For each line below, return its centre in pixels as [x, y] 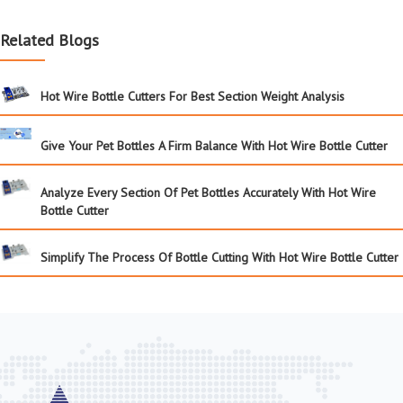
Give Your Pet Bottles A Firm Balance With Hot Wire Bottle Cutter [214, 145]
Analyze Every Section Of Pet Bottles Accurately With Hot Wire [208, 192]
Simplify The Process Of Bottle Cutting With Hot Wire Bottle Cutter [219, 257]
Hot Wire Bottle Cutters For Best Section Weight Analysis [193, 96]
